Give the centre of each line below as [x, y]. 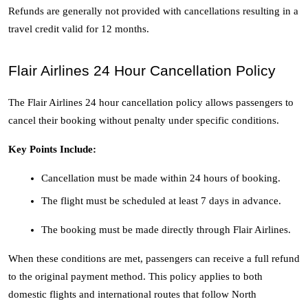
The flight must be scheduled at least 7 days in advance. [161, 201]
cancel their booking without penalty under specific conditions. [144, 121]
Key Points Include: [52, 150]
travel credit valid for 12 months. [80, 29]
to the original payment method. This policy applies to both [135, 277]
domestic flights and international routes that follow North [132, 295]
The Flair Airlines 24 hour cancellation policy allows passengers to [151, 103]
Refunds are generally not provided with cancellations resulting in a [153, 11]
